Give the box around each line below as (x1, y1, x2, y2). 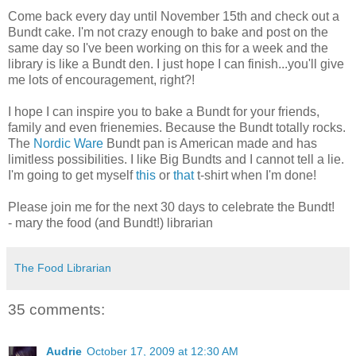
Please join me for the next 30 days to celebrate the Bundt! (8, 200, 335, 215)
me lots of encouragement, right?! (8, 73, 195, 87)
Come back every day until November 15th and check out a (8, 10, 339, 24)
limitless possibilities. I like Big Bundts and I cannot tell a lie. (8, 153, 344, 167)
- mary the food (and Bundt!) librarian (8, 216, 213, 230)
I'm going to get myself (8, 168, 136, 183)
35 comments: (8, 301, 105, 319)
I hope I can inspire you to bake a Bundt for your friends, (8, 105, 319, 119)
